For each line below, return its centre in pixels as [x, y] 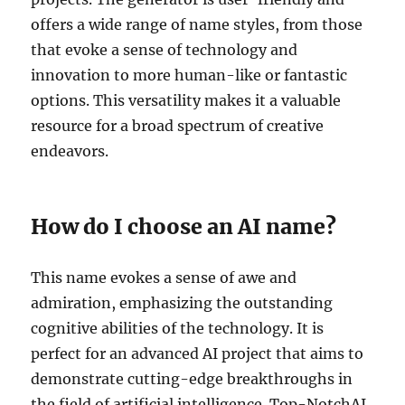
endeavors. [70, 151]
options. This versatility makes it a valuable [186, 100]
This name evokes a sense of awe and [164, 277]
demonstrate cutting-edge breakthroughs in [192, 378]
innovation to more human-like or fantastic [189, 75]
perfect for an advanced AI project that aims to [198, 353]
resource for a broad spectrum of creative [178, 125]
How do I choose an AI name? [184, 226]
